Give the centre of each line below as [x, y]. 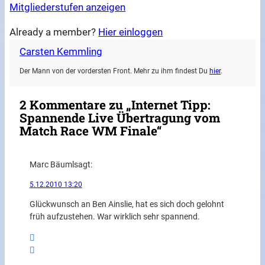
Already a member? [54, 32]
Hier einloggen [131, 32]
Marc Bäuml [51, 164]
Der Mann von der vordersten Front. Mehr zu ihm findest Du [115, 71]
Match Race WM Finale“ [91, 131]
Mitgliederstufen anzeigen [68, 7]
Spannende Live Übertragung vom [120, 118]
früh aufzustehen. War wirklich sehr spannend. [114, 217]
